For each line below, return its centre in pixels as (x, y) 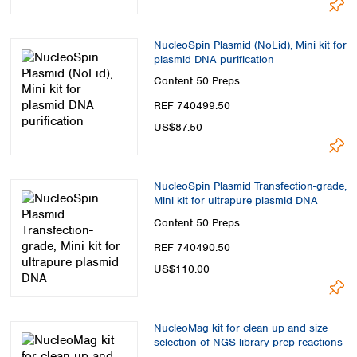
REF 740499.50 (192, 106)
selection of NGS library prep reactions (248, 343)
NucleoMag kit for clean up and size (241, 328)
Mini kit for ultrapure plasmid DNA (236, 201)
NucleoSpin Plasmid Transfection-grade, (250, 186)
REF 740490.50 (192, 248)
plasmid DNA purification (214, 59)
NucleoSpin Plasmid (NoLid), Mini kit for (250, 45)
